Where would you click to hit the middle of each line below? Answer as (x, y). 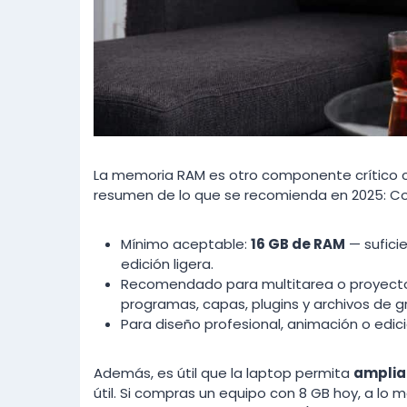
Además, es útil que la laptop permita (223, 372)
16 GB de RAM (298, 243)
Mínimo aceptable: (186, 243)
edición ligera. (167, 263)
